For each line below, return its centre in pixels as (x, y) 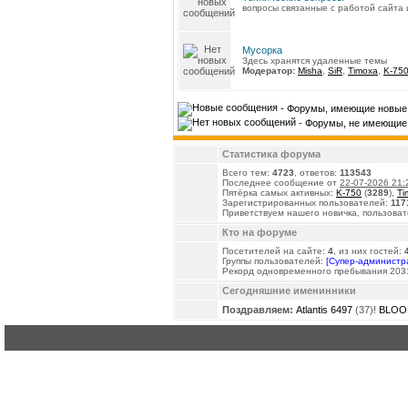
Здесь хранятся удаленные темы (315, 60)
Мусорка (262, 50)
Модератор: (270, 70)
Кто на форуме (260, 232)
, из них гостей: (369, 251)
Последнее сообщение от (281, 183)
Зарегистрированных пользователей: (306, 203)
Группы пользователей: (274, 261)
